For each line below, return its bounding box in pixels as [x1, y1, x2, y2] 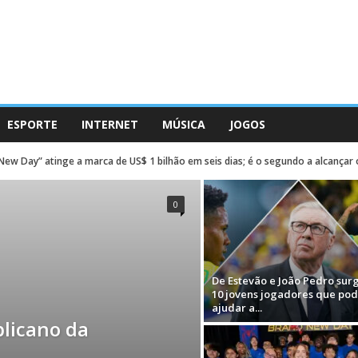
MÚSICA [161, 117, 205, 132]
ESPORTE [6, 117, 58, 132]
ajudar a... [211, 300, 262, 315]
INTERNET [81, 117, 138, 132]
